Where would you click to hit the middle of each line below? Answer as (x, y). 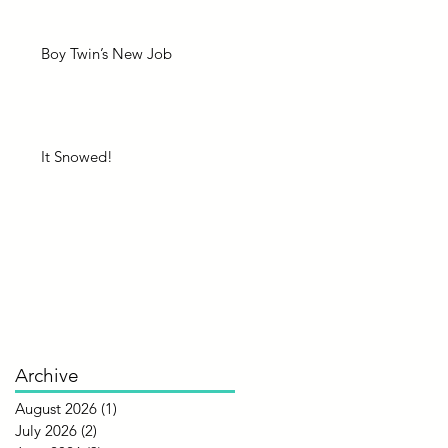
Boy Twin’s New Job (106, 53)
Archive (47, 375)
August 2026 (56, 408)
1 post (137, 408)
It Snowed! (77, 156)
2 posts (120, 430)
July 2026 (46, 430)
